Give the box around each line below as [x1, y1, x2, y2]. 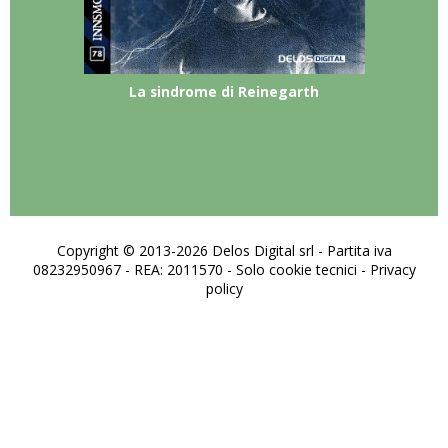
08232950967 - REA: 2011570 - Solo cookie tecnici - [32, 260, 370, 280]
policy [205, 279, 243, 299]
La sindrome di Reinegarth [129, 82, 320, 102]
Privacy [369, 260, 416, 280]
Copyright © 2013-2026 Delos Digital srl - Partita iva [56, 241, 392, 261]
